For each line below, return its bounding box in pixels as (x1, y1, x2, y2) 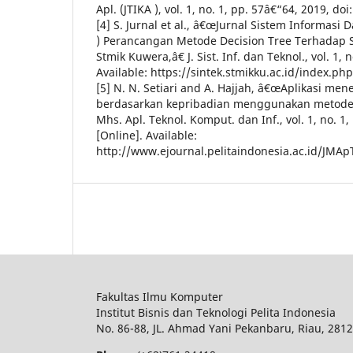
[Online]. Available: (96, 127, 197, 143)
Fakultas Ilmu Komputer (96, 288, 226, 304)
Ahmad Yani (168, 320, 235, 336)
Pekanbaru (235, 320, 292, 336)
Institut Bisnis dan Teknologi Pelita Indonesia (96, 304, 336, 320)
